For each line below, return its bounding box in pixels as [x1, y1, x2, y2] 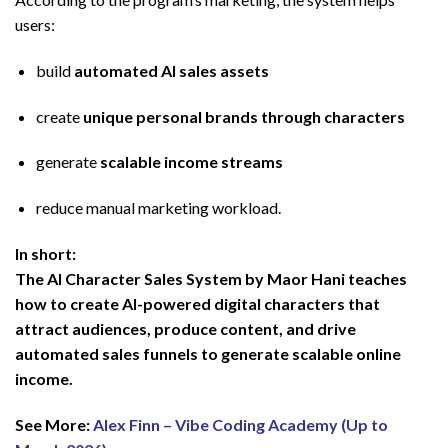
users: [15, 14, 55, 34]
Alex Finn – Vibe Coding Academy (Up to [93, 414, 388, 434]
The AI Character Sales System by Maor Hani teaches [15, 268, 407, 288]
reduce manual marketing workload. [35, 198, 281, 218]
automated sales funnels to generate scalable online [15, 343, 401, 363]
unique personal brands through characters [82, 106, 405, 126]
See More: [15, 414, 93, 434]
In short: [15, 243, 76, 263]
